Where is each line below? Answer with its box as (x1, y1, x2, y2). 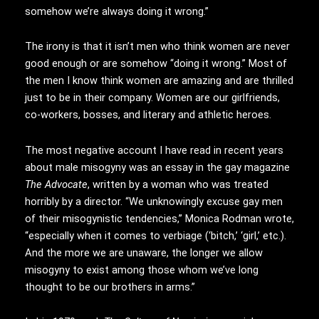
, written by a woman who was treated (88, 177, 268, 191)
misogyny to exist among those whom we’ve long (25, 263, 258, 276)
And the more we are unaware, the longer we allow (25, 246, 263, 259)
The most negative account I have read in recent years (25, 143, 283, 157)
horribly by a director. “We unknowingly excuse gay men (25, 194, 283, 208)
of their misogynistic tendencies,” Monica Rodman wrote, (25, 211, 294, 225)
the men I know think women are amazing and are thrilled (25, 74, 293, 88)
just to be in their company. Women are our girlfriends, (25, 91, 280, 105)
